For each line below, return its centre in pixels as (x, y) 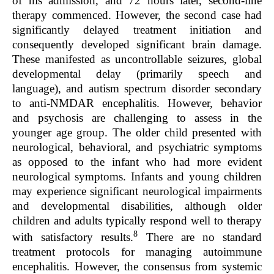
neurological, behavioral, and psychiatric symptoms (137, 147)
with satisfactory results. (73, 237)
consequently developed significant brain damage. (137, 44)
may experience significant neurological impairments (137, 191)
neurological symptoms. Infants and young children (137, 176)
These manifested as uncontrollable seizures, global (137, 59)
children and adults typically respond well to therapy (137, 220)
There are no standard (200, 237)
